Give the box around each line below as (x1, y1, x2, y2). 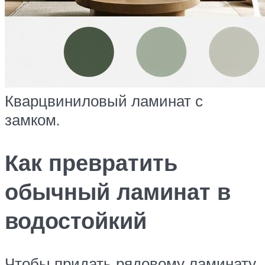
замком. (5, 110, 60, 130)
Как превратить (5, 147, 177, 177)
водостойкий (5, 205, 147, 235)
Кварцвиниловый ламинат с (5, 91, 203, 111)
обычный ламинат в (5, 176, 231, 206)
